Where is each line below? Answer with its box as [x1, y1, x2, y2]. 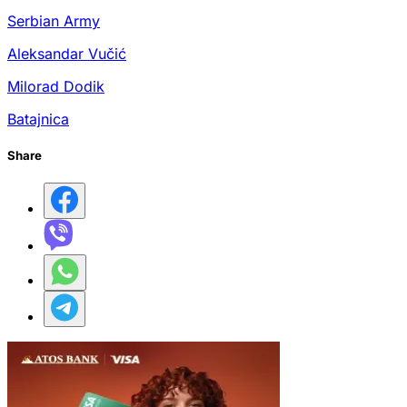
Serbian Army [7, 11, 100, 30]
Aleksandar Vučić [7, 44, 126, 63]
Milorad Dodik [7, 76, 104, 95]
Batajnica [7, 109, 69, 128]
